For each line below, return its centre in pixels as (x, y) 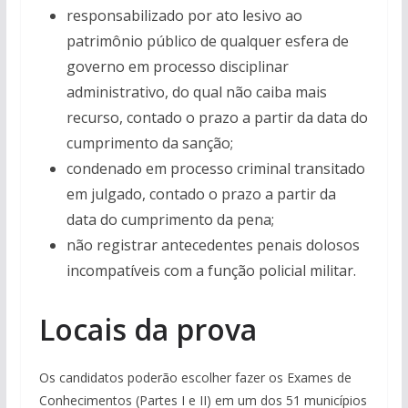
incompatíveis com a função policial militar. (211, 270)
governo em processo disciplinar (177, 66)
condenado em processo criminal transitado (215, 168)
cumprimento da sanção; (149, 143)
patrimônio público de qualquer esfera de (207, 41)
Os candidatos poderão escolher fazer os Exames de (195, 377)
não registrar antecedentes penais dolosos (213, 245)
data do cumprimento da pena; (170, 219)
